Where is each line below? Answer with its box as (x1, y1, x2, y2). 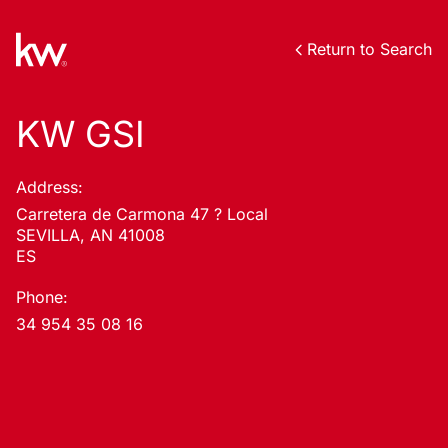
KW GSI (16, 112, 145, 156)
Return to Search (307, 39, 432, 59)
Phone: (16, 287, 68, 307)
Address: (16, 177, 83, 197)
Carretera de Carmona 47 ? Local (16, 204, 268, 224)
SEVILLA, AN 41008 (16, 225, 165, 245)
